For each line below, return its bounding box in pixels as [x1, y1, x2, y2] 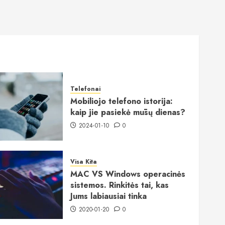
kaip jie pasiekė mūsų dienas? [70, 106, 186, 119]
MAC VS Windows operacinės [70, 168, 186, 180]
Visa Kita [70, 157, 97, 167]
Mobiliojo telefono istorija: [70, 95, 173, 107]
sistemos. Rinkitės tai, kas [70, 179, 169, 191]
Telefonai [70, 84, 101, 94]
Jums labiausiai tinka [70, 190, 147, 202]
